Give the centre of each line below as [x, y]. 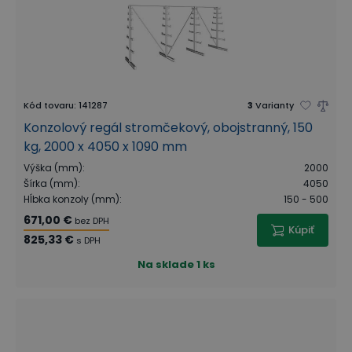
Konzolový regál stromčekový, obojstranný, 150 [168, 128]
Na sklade [165, 264]
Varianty [275, 105]
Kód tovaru [49, 105]
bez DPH [92, 221]
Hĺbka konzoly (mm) [71, 199]
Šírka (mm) [51, 183]
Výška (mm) [53, 168]
